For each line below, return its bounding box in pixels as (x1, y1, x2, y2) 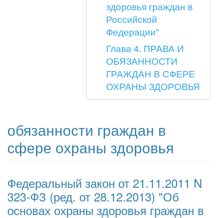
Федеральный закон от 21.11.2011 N (7, 174, 202, 192)
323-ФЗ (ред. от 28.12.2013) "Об (7, 188, 179, 205)
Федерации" (106, 25, 159, 38)
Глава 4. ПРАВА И (106, 42, 184, 54)
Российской (106, 13, 157, 25)
